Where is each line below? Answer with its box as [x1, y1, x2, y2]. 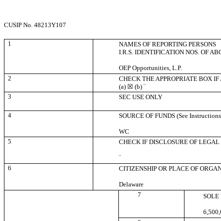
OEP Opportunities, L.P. [119, 64, 183, 72]
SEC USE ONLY [119, 93, 163, 101]
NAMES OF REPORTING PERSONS [119, 40, 217, 48]
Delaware [119, 181, 144, 188]
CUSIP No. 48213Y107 [4, 21, 66, 29]
